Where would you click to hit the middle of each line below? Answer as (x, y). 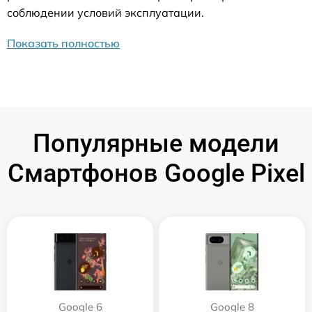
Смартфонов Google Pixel (156, 174)
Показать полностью (63, 44)
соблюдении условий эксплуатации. (106, 13)
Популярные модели (156, 144)
